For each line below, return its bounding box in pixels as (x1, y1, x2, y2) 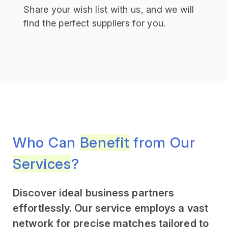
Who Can (13, 133, 80, 151)
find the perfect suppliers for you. (23, 17, 166, 28)
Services (13, 155, 71, 173)
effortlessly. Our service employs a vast (13, 202, 209, 214)
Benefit (79, 133, 130, 151)
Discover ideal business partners (13, 186, 175, 199)
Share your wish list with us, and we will (23, 4, 194, 15)
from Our (129, 133, 195, 151)
